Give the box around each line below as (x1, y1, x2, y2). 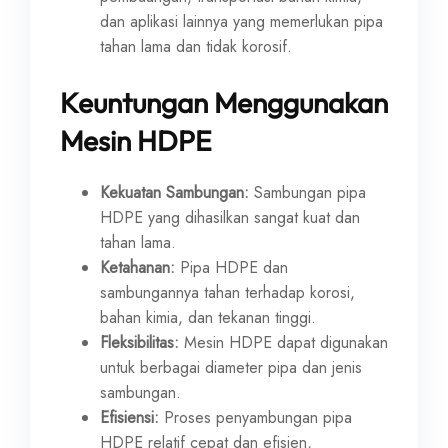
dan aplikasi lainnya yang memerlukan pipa (100, 10, 383, 33)
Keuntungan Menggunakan (60, 85, 388, 120)
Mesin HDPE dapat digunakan (179, 331, 388, 354)
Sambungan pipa (249, 181, 366, 204)
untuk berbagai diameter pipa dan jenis (100, 356, 362, 379)
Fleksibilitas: (100, 331, 179, 354)
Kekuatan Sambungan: (100, 181, 249, 204)
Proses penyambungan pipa (159, 406, 352, 429)
